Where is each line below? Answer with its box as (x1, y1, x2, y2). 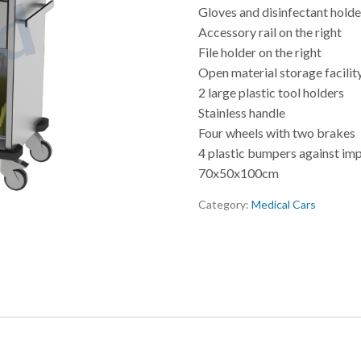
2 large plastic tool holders (198, 85, 345, 100)
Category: (198, 197, 252, 211)
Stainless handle (198, 105, 286, 120)
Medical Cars (251, 197, 317, 211)
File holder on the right (198, 44, 322, 60)
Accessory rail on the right (198, 24, 342, 39)
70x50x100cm (198, 165, 280, 180)
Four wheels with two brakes (198, 125, 356, 140)
